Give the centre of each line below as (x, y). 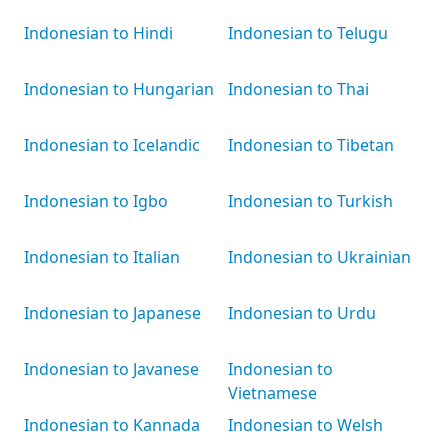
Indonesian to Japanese (112, 313)
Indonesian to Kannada (112, 425)
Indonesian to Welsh (305, 425)
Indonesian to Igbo (96, 201)
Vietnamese (272, 393)
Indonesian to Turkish (310, 201)
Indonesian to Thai (298, 89)
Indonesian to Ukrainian (319, 257)
